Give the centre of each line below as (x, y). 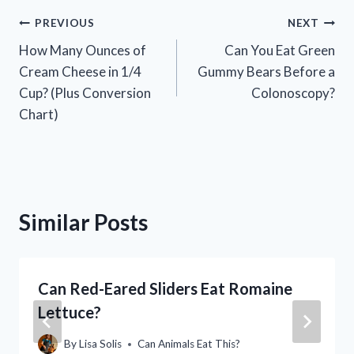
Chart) (39, 114)
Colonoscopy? (293, 92)
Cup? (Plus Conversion (85, 92)
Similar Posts (83, 222)
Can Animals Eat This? (189, 344)
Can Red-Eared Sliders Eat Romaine (165, 288)
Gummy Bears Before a (266, 71)
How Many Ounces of (83, 50)
